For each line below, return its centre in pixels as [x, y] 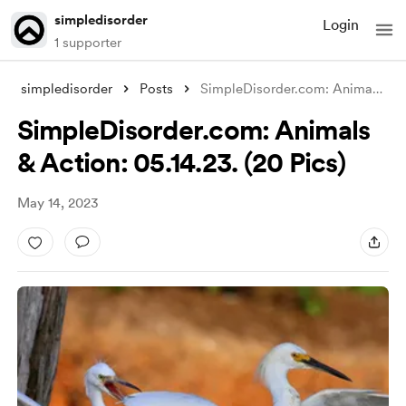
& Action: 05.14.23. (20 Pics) [181, 162]
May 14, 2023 [58, 203]
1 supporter [88, 43]
